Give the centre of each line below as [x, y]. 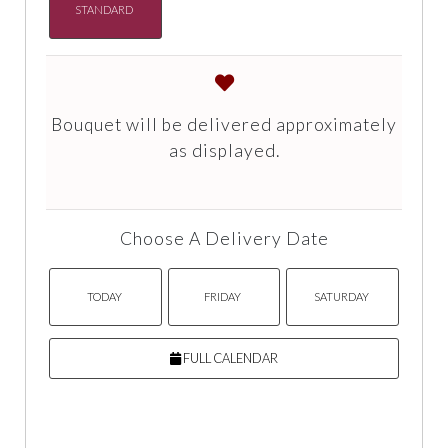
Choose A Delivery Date [224, 239]
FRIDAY [223, 297]
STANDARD [104, 9]
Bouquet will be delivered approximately [224, 125]
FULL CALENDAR [229, 358]
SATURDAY [342, 297]
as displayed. [224, 151]
